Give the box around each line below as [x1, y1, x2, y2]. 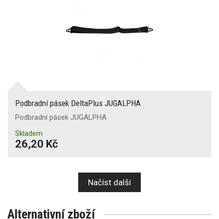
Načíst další [88, 177, 131, 187]
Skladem [15, 129, 43, 138]
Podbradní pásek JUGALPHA [15, 112, 107, 122]
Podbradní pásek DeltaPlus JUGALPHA [15, 98, 141, 108]
